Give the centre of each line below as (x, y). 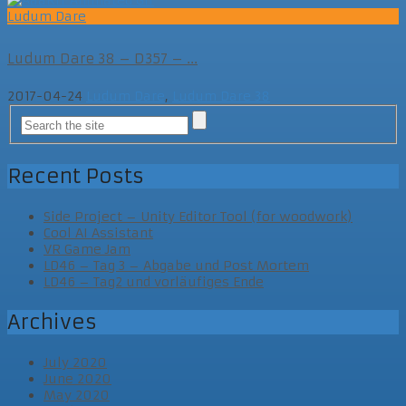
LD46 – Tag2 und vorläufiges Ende (154, 282)
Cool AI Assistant (98, 233)
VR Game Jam (87, 250)
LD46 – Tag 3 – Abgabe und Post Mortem (176, 266)
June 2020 (77, 379)
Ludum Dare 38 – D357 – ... (102, 58)
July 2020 (75, 363)
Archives (52, 323)
